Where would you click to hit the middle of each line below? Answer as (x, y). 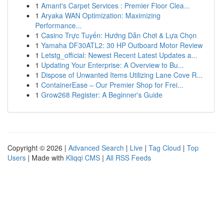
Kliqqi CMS (83, 158)
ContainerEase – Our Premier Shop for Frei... (112, 85)
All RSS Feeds (129, 158)
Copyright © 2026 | (38, 148)
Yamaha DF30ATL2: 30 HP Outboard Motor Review (122, 45)
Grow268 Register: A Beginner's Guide (102, 95)
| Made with (46, 158)
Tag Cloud (165, 148)
